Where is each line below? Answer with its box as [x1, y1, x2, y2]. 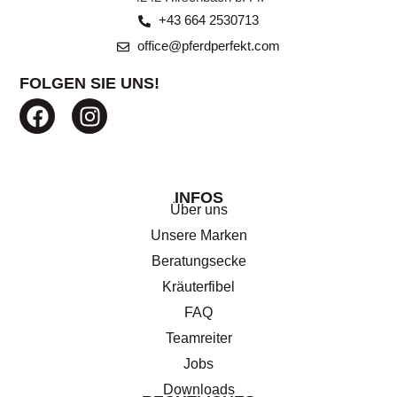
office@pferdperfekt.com [136, 39, 280, 54]
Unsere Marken [150, 227, 247, 243]
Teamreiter [165, 330, 232, 346]
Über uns [169, 201, 228, 217]
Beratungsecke [151, 253, 246, 269]
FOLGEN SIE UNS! [19, 74, 160, 93]
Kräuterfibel [162, 278, 235, 294]
